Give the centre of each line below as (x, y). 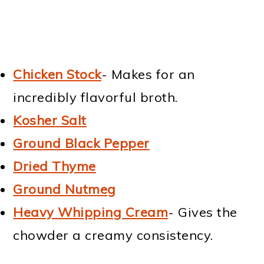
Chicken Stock (57, 74)
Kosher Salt (50, 120)
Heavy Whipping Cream (91, 212)
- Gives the (203, 212)
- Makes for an (148, 74)
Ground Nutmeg (65, 189)
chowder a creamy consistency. (113, 235)
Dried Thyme (55, 166)
